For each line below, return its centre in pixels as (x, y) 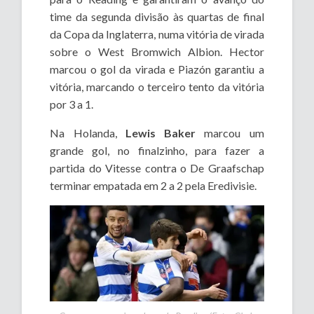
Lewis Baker (161, 133)
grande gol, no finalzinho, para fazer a (157, 151)
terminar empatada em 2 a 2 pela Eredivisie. (153, 186)
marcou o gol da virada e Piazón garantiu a (157, 69)
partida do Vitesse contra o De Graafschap (157, 168)
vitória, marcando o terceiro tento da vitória (157, 87)
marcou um (230, 133)
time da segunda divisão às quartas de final (157, 17)
